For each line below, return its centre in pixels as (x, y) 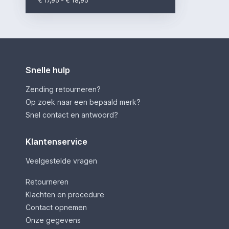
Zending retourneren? (63, 89)
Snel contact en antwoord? (72, 115)
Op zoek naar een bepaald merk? (83, 102)
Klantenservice (56, 142)
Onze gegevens (53, 220)
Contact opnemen (56, 208)
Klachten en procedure (65, 195)
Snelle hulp (48, 70)
